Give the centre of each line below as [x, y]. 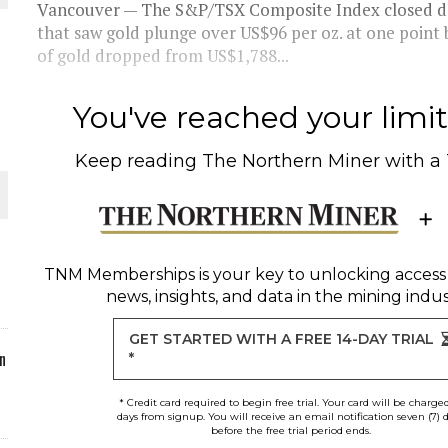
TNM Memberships [119, 274]
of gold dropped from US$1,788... [163, 55]
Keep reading [139, 161]
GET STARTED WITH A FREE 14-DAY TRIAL [282, 339]
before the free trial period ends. [290, 430]
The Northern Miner [291, 161]
